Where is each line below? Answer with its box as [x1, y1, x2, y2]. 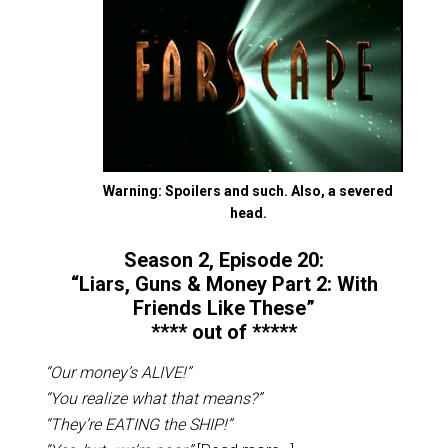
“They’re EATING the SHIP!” [44, 415, 232, 434]
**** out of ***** [151, 320, 297, 344]
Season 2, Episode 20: [124, 248, 324, 272]
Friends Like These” [133, 296, 315, 320]
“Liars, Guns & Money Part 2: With [70, 272, 378, 296]
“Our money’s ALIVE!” [44, 363, 191, 382]
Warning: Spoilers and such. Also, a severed [103, 183, 394, 199]
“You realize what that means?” [44, 389, 262, 408]
